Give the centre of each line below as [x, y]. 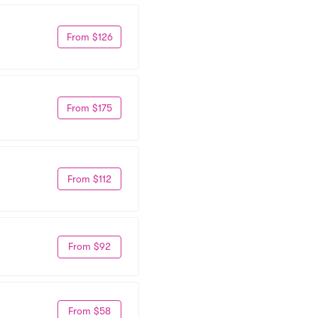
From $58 [89, 311]
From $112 [89, 179]
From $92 [89, 246]
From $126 [89, 37]
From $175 [89, 108]
